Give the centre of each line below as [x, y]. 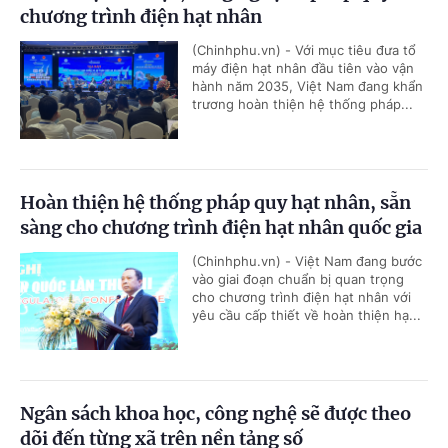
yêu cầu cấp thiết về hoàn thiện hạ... [306, 314]
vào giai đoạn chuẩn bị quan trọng [298, 278]
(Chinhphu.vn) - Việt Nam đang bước [307, 260]
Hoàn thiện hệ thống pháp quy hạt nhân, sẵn [215, 202]
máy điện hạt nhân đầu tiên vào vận [303, 67]
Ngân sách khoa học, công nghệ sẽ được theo [215, 413]
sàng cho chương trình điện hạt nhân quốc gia [221, 227]
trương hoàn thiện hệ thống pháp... [302, 103]
